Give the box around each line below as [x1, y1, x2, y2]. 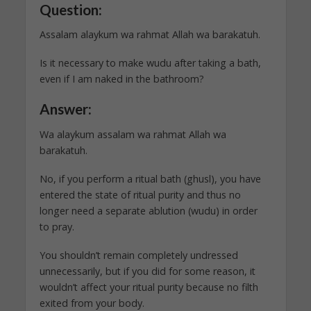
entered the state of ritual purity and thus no [39, 187, 241, 201]
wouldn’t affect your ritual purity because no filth [39, 280, 258, 294]
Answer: [39, 101, 92, 118]
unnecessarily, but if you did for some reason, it [39, 264, 255, 278]
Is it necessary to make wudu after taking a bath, [39, 56, 261, 70]
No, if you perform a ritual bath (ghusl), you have [39, 171, 261, 185]
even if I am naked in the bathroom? [39, 72, 204, 86]
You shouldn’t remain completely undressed [39, 248, 238, 262]
